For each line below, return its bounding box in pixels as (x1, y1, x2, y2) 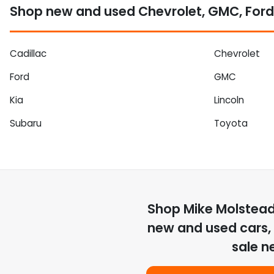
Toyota (214, 116, 248, 130)
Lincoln (214, 93, 244, 106)
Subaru (10, 116, 42, 130)
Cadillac (10, 46, 46, 60)
